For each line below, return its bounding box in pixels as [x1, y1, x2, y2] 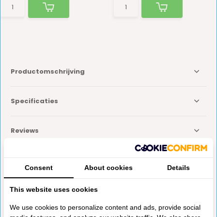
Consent [25, 164, 53, 172]
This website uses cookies [10, 186, 98, 194]
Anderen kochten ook [11, 195, 92, 205]
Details [167, 164, 190, 172]
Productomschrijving [11, 66, 85, 76]
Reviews [11, 125, 39, 135]
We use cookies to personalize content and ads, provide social [10, 203, 201, 212]
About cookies [84, 164, 133, 172]
